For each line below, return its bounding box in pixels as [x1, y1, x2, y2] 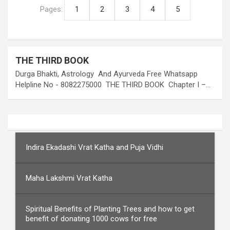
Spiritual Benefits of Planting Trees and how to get [26, 204, 195, 214]
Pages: [40, 5, 65, 14]
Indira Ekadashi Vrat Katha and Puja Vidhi [26, 143, 163, 152]
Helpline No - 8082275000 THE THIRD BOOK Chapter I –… [15, 80, 210, 89]
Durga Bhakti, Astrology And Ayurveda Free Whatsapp [15, 69, 198, 79]
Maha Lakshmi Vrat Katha [26, 174, 112, 183]
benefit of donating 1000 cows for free [26, 214, 157, 223]
